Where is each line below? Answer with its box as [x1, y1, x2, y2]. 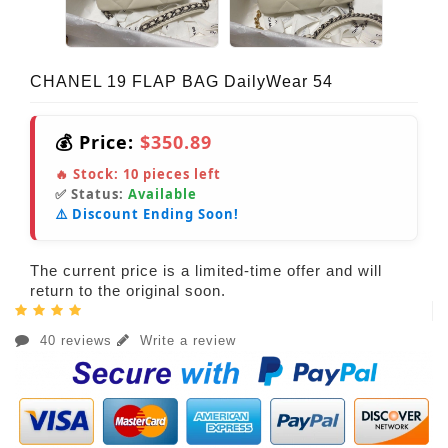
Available [128, 184, 197, 203]
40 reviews [35, 332, 117, 348]
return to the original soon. [30, 281, 226, 299]
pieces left [139, 164, 221, 183]
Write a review [135, 332, 236, 348]
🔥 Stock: [55, 164, 123, 183]
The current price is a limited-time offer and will [30, 261, 382, 279]
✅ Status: [55, 184, 128, 203]
